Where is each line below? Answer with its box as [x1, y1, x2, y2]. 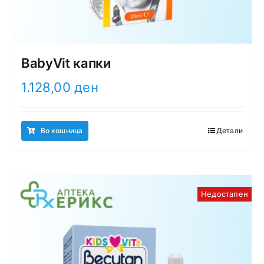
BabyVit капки [21, 55, 111, 71]
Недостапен [200, 189, 249, 199]
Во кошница [40, 126, 83, 135]
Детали [216, 126, 243, 135]
